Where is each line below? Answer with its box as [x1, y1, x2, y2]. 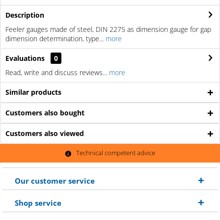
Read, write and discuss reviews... [5, 67, 107, 77]
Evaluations [5, 53, 45, 63]
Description [5, 10, 44, 20]
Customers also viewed [5, 128, 84, 138]
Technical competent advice [76, 148, 155, 158]
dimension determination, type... [5, 33, 104, 43]
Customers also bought [5, 108, 84, 117]
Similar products [5, 87, 61, 97]
